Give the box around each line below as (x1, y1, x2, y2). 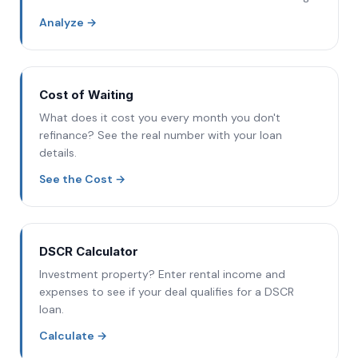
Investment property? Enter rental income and (39, 267, 285, 281)
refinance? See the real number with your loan (39, 128, 282, 142)
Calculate (39, 328, 94, 343)
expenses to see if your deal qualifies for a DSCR (39, 284, 294, 299)
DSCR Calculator (39, 244, 138, 259)
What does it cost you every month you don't (39, 110, 280, 125)
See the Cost (39, 172, 113, 186)
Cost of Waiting (39, 87, 133, 102)
